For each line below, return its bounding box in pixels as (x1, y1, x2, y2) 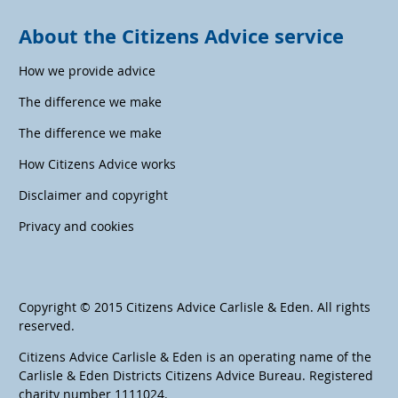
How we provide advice (19, 61, 155, 79)
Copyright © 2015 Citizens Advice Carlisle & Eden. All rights (19, 298, 370, 315)
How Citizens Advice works (19, 155, 176, 172)
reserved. (19, 316, 75, 334)
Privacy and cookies (19, 217, 134, 235)
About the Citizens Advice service (19, 21, 344, 50)
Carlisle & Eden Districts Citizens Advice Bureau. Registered (19, 366, 373, 384)
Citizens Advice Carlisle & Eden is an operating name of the (19, 347, 371, 365)
